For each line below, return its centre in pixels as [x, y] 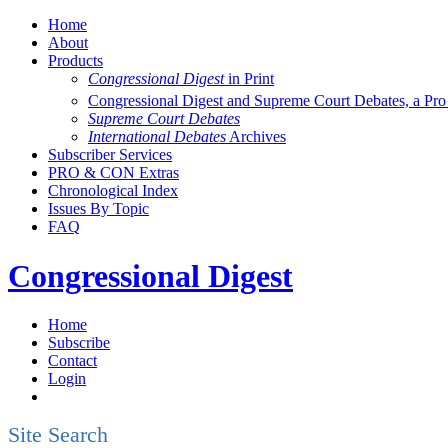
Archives [256, 137]
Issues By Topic [98, 209]
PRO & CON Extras [113, 173]
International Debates [157, 137]
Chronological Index [113, 191]
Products [75, 60]
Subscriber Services [110, 155]
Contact [72, 361]
